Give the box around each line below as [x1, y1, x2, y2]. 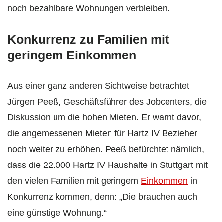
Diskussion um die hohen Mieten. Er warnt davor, [7, 112, 201, 123]
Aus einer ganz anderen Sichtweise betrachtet [7, 81, 189, 91]
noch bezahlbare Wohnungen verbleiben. [7, 3, 170, 14]
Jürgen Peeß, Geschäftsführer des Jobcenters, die [7, 97, 207, 107]
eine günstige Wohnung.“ [7, 208, 107, 218]
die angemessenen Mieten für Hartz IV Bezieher [7, 128, 197, 139]
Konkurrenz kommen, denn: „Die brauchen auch [7, 192, 197, 202]
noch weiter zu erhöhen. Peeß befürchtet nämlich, [7, 144, 204, 155]
